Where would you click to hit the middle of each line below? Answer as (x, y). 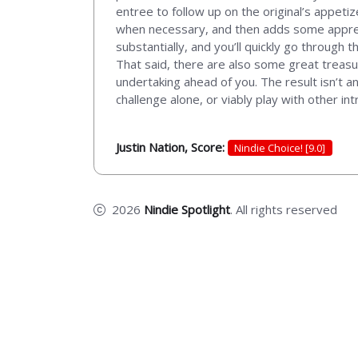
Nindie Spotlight (187, 210)
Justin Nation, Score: (172, 147)
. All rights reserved (284, 210)
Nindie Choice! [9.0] (280, 147)
